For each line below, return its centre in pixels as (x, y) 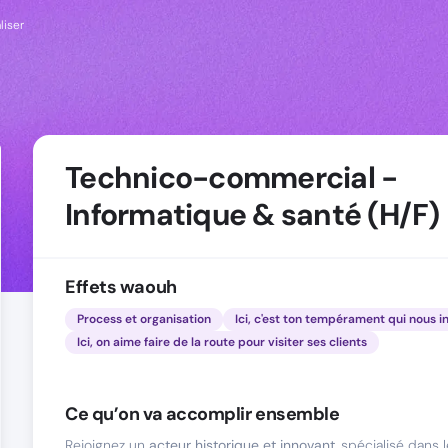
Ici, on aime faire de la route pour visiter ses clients (222, 342)
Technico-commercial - (231, 177)
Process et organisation (144, 319)
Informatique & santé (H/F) (252, 214)
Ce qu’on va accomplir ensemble (202, 414)
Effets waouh (121, 287)
